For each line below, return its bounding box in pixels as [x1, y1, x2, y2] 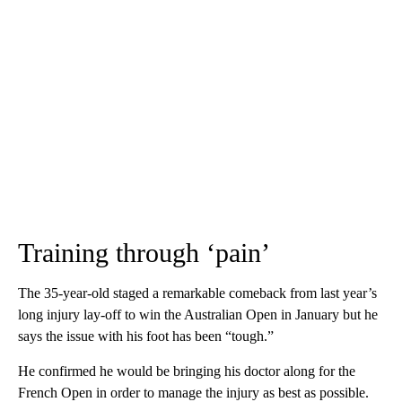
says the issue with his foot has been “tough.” [18, 328, 274, 345]
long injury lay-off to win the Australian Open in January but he [18, 307, 378, 323]
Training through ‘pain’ [18, 238, 270, 268]
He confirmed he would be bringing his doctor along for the [18, 363, 355, 380]
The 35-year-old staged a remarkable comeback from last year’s [18, 285, 377, 301]
